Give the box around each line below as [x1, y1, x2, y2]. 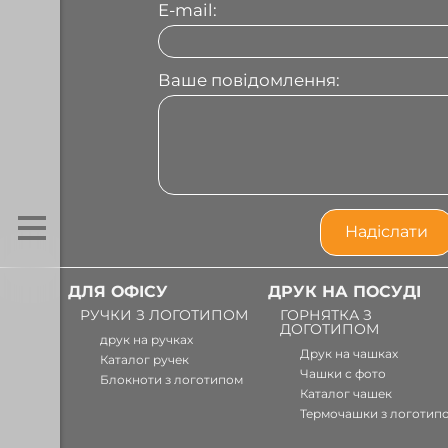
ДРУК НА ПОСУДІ [268, 281, 421, 301]
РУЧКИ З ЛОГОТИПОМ [80, 305, 248, 324]
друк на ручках [100, 331, 193, 347]
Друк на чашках [300, 345, 398, 361]
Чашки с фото [300, 365, 386, 381]
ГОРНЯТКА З [280, 305, 372, 324]
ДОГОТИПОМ [280, 319, 379, 338]
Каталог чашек [300, 385, 392, 401]
